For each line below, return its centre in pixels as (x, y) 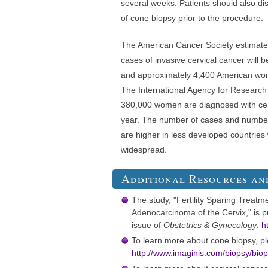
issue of (147, 225)
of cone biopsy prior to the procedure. (192, 18)
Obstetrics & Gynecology (210, 225)
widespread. (144, 150)
